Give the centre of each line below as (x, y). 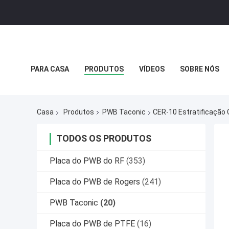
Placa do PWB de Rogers (95, 182)
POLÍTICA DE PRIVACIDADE (76, 92)
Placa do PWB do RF (87, 161)
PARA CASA (50, 69)
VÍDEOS (152, 69)
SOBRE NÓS (200, 69)
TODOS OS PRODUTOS (104, 139)
